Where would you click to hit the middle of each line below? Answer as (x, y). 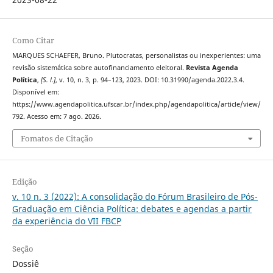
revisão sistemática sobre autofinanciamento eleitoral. (99, 68)
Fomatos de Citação (57, 138)
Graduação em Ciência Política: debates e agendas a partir (132, 208)
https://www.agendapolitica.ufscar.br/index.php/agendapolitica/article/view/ (136, 105)
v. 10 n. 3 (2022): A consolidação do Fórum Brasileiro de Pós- (135, 196)
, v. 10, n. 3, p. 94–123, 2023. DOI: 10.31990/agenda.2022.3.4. (150, 80)
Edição (24, 181)
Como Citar (33, 41)
